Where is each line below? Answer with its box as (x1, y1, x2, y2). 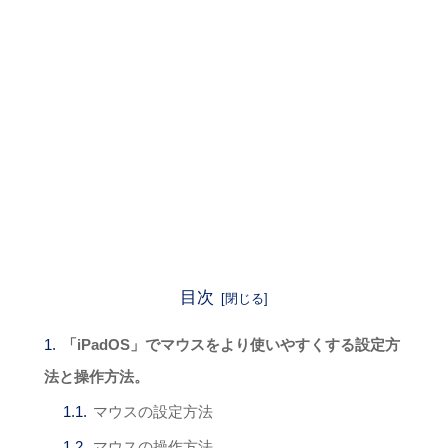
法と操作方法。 (44, 367, 150, 385)
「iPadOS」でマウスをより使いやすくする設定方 (62, 335, 401, 353)
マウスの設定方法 (93, 402, 214, 420)
